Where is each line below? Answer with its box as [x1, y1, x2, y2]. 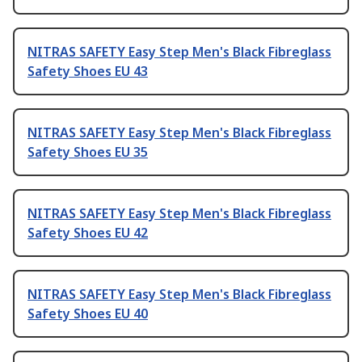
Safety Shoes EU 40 [27, 305, 148, 323]
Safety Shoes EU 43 [27, 62, 148, 81]
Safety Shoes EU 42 [27, 224, 148, 242]
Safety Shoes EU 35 [27, 143, 148, 162]
